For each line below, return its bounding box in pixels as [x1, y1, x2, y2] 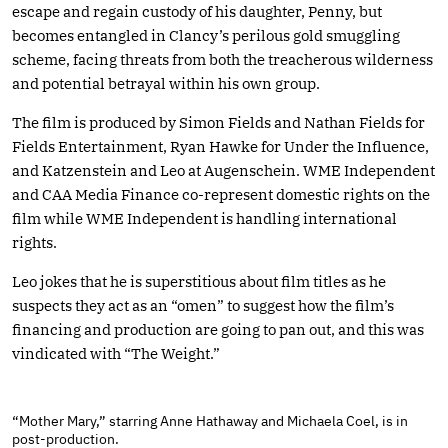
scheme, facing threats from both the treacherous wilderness [12, 49, 433, 69]
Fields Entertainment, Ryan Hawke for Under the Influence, [12, 136, 429, 156]
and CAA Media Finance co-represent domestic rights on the [12, 184, 430, 204]
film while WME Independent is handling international [12, 208, 397, 228]
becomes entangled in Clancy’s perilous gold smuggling [12, 25, 400, 45]
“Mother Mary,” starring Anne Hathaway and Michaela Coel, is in [12, 411, 408, 430]
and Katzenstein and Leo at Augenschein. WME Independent [12, 160, 435, 180]
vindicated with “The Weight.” [12, 343, 220, 363]
